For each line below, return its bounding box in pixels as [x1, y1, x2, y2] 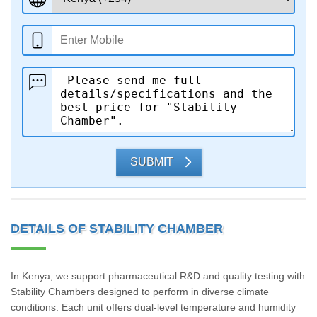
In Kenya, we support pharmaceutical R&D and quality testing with [11, 270, 305, 282]
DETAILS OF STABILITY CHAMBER [11, 221, 223, 236]
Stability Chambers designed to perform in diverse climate [11, 286, 269, 297]
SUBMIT [129, 156, 173, 168]
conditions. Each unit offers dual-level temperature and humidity [11, 301, 296, 313]
